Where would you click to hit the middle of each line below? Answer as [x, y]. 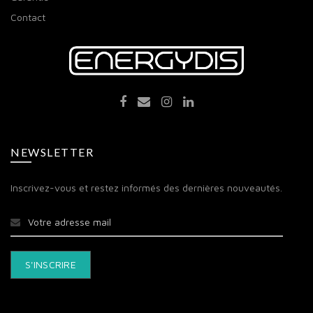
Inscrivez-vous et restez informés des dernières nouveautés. [146, 187]
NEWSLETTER [52, 152]
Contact [28, 17]
